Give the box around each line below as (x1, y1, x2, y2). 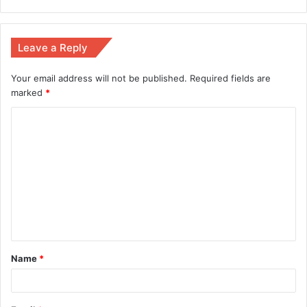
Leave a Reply (18, 40, 88, 54)
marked (11, 86, 45, 98)
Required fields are (190, 72, 271, 84)
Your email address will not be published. (11, 72, 187, 84)
